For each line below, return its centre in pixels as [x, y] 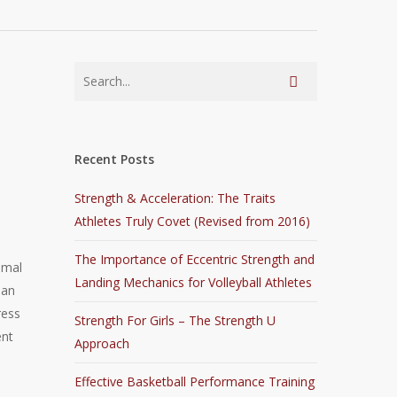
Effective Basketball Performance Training [195, 381]
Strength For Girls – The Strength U [175, 320]
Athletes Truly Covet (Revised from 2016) [193, 221]
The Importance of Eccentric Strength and [195, 259]
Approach [102, 343]
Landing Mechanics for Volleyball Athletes [194, 282]
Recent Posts [115, 159]
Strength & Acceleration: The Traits [175, 198]
